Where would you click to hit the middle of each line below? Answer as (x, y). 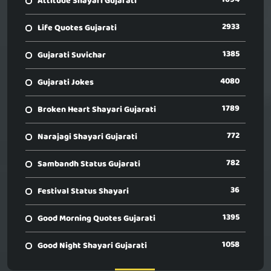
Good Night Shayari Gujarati (92, 246)
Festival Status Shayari (83, 192)
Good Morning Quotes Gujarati (96, 219)
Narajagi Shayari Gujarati (87, 137)
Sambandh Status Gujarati (89, 165)
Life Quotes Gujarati (77, 28)
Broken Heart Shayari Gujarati (97, 110)
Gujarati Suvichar (72, 56)
